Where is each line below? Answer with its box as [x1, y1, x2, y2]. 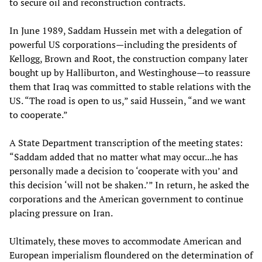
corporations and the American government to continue [9, 192, 243, 206]
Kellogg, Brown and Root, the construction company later [9, 52, 248, 65]
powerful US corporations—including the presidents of [9, 38, 236, 51]
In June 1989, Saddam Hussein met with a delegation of [9, 24, 242, 37]
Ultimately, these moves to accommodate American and [9, 235, 242, 248]
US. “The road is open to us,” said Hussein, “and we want [9, 94, 246, 108]
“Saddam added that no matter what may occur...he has [9, 150, 238, 164]
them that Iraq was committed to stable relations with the [9, 80, 251, 94]
